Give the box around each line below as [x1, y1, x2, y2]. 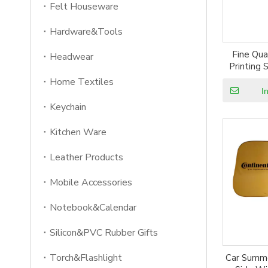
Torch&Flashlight [50, 251, 122, 264]
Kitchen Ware [50, 126, 106, 139]
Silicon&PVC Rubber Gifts [50, 226, 158, 239]
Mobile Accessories [50, 176, 132, 189]
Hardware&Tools [50, 25, 123, 38]
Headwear [50, 50, 93, 63]
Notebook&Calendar [50, 201, 136, 214]
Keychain [50, 100, 86, 114]
